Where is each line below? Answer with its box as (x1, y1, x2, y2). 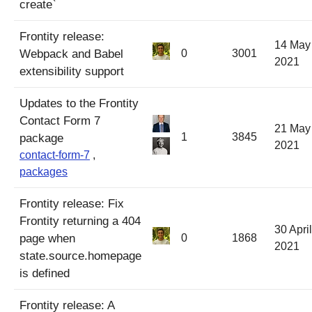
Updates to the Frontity (19, 96, 139, 110)
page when (19, 231, 75, 245)
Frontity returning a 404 (19, 214, 141, 228)
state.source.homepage (19, 249, 141, 263)
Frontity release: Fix (19, 196, 124, 210)
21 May (274, 122, 311, 134)
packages (19, 165, 68, 178)
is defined (19, 266, 70, 280)
